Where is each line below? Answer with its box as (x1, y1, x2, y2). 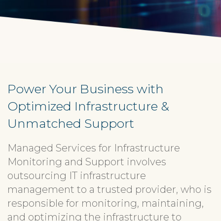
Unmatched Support (7, 116, 134, 131)
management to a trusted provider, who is (7, 184, 212, 195)
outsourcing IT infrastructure (7, 170, 146, 182)
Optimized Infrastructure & (7, 99, 169, 113)
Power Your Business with (7, 81, 164, 96)
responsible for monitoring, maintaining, (7, 197, 204, 209)
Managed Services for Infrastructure (7, 142, 180, 154)
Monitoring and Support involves (7, 156, 166, 168)
